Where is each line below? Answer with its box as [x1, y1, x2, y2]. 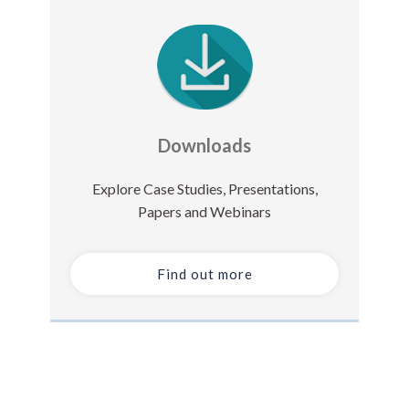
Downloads [158, 134, 251, 157]
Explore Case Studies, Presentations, [91, 180, 318, 198]
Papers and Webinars [138, 203, 271, 221]
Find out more [156, 266, 253, 283]
